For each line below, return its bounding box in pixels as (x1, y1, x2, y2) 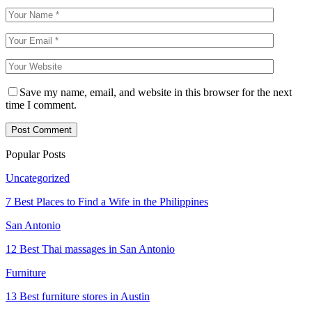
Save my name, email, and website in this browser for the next (19, 86, 292, 98)
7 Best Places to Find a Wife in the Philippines (6, 195, 208, 208)
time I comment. (6, 98, 77, 111)
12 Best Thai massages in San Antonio (6, 242, 175, 255)
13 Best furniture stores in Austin (6, 290, 150, 302)
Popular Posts (6, 148, 65, 160)
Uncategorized (6, 171, 70, 184)
